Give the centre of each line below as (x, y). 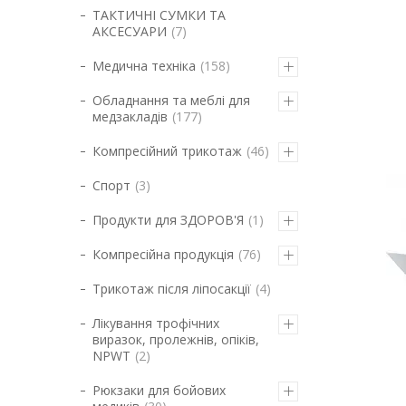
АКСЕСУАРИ (130, 31)
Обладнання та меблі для (171, 100)
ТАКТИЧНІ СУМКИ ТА (159, 15)
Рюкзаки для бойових (159, 390)
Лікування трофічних (156, 323)
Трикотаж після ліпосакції (172, 289)
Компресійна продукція (163, 254)
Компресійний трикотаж (167, 151)
